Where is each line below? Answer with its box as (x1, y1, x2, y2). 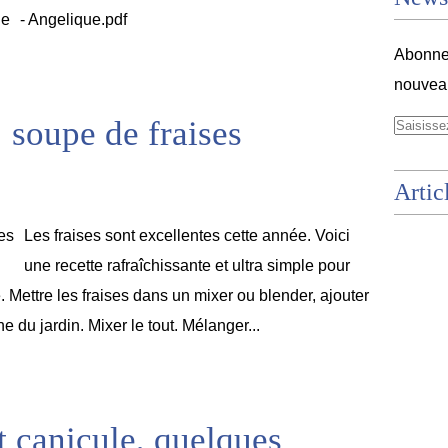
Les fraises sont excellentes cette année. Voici (24, 227, 350, 244)
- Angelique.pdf (20, 11, 127, 28)
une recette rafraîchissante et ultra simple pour (24, 257, 350, 274)
